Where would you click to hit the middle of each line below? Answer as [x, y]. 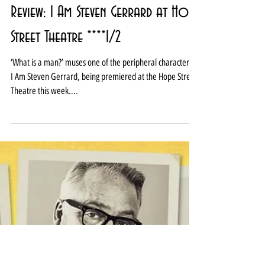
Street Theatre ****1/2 [66, 179]
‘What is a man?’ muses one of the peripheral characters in [105, 204]
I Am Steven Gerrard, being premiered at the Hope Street [104, 219]
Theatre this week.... [44, 233]
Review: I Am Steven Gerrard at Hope [105, 154]
